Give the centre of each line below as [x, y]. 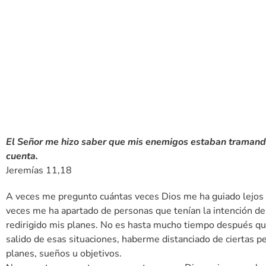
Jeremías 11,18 [39, 170]
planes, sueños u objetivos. [64, 253]
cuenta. [22, 156]
